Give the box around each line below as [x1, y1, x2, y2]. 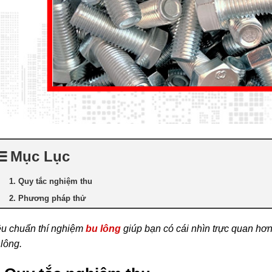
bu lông [86, 223, 121, 234]
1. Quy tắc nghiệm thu [9, 177, 92, 186]
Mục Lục [10, 148, 70, 165]
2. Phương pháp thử [9, 194, 86, 203]
